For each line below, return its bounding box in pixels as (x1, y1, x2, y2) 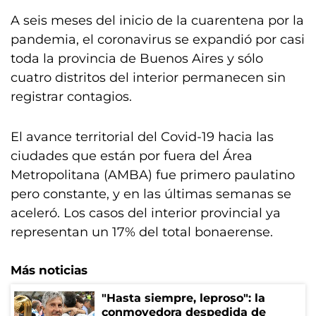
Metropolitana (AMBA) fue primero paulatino (11, 167, 295, 183)
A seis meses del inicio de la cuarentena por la (11, 13, 304, 28)
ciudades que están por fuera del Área (11, 148, 253, 164)
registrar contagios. (11, 89, 132, 104)
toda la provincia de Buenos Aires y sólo (11, 51, 263, 66)
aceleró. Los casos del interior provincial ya (11, 205, 281, 221)
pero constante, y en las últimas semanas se (11, 186, 291, 202)
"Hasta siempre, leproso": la (102, 291, 265, 305)
